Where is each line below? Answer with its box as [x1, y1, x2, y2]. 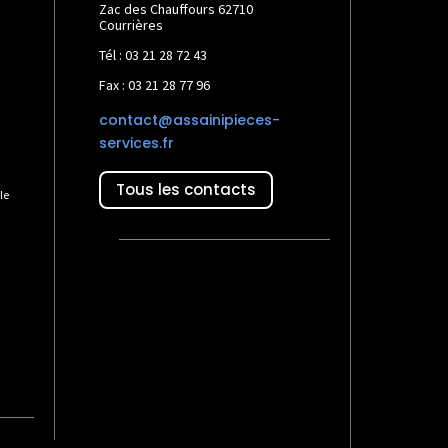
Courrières [99, 15, 164, 34]
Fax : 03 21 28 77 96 [99, 75, 211, 94]
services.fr [99, 132, 175, 153]
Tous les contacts [116, 179, 257, 201]
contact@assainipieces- [99, 109, 281, 130]
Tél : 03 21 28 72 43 [99, 45, 208, 64]
